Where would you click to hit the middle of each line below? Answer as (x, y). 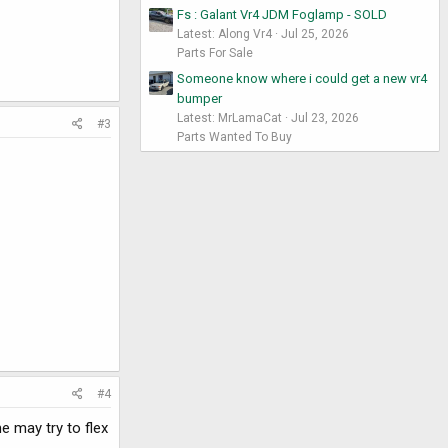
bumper (199, 98)
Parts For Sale (215, 53)
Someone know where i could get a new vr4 (302, 78)
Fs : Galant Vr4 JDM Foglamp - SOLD (282, 15)
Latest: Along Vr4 (224, 34)
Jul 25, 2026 (315, 34)
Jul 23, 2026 (325, 117)
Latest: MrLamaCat (229, 117)
